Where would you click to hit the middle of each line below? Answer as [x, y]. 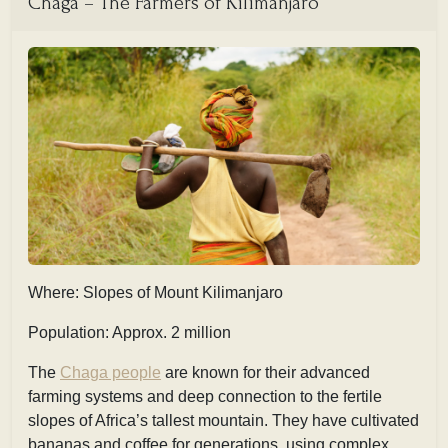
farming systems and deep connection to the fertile [205, 396]
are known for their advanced [265, 372]
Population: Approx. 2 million [129, 332]
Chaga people [110, 372]
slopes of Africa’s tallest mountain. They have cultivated [223, 420]
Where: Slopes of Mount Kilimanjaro [155, 292]
